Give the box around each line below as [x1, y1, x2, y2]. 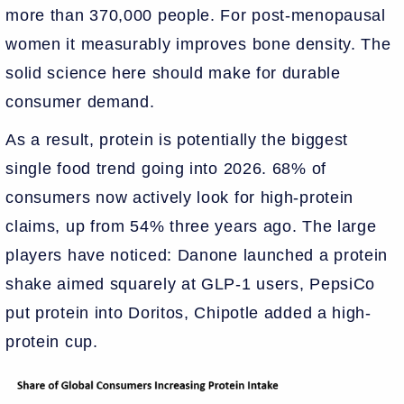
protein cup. [5, 332, 109, 351]
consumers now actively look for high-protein [5, 188, 354, 207]
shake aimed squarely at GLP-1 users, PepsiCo [5, 274, 376, 293]
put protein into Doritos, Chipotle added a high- [5, 303, 372, 322]
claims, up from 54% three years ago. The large [5, 216, 377, 235]
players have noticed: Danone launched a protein [5, 245, 389, 264]
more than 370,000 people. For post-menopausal [5, 5, 386, 24]
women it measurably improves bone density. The [5, 34, 391, 53]
